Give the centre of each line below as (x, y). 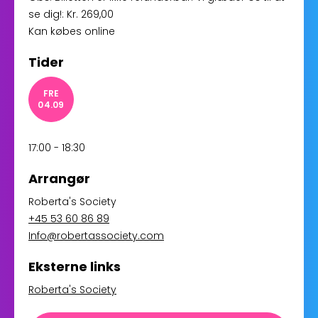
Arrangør (59, 179)
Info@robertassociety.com (96, 236)
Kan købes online (72, 31)
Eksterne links (75, 267)
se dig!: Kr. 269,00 (71, 14)
